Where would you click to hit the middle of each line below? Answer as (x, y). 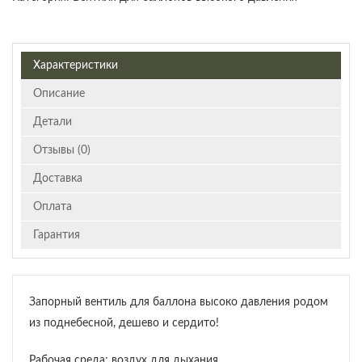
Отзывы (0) (62, 151)
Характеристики (76, 66)
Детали (53, 122)
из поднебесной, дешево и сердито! (124, 324)
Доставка (58, 179)
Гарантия (57, 236)
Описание (59, 94)
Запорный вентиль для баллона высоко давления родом (179, 303)
